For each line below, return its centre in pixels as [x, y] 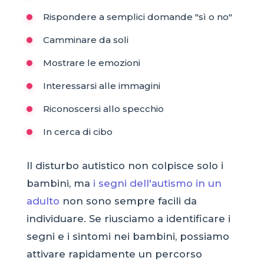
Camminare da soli [85, 40]
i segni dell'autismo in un [157, 184]
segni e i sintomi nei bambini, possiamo [128, 237]
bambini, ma [60, 184]
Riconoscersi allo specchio [103, 109]
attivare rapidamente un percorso [114, 254]
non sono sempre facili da [128, 201]
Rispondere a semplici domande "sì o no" [137, 17]
